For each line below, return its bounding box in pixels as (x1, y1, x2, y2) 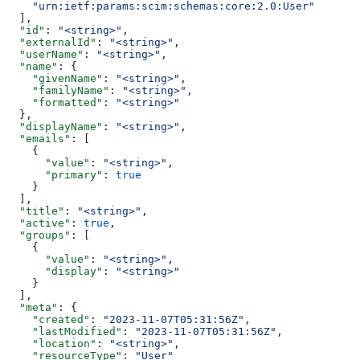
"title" (6, 205, 64, 218)
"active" (6, 217, 71, 230)
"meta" (6, 301, 58, 314)
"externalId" (6, 36, 96, 49)
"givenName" (6, 72, 103, 85)
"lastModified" (6, 325, 122, 338)
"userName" (6, 48, 84, 61)
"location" (6, 337, 96, 350)
